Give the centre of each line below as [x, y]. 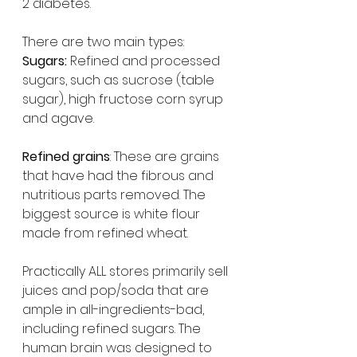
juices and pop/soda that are [117, 290]
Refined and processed [145, 61]
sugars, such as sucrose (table [120, 80]
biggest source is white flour [113, 214]
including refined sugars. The [113, 329]
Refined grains [66, 157]
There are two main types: [103, 42]
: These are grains [166, 157]
